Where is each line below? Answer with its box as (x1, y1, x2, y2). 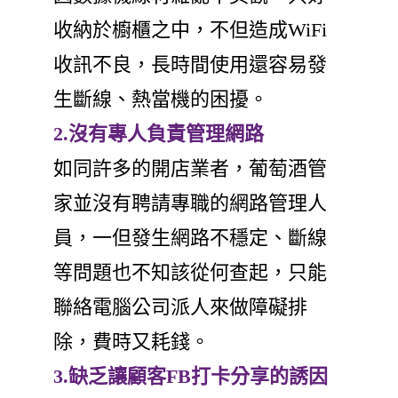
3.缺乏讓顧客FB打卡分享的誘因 (53, 364, 328, 387)
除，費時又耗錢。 (53, 330, 210, 353)
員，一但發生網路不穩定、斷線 (53, 226, 327, 249)
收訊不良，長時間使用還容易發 (53, 52, 327, 76)
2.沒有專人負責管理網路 (53, 122, 264, 145)
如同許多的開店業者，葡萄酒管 (53, 156, 327, 179)
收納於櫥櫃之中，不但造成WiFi (53, 18, 327, 41)
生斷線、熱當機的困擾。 (53, 87, 268, 110)
